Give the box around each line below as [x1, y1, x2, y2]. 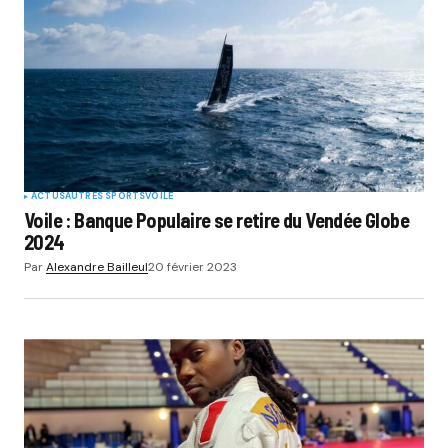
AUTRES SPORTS [64, 189, 146, 202]
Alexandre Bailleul [46, 258, 148, 275]
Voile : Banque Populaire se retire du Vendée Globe [24, 207, 409, 232]
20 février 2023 [148, 258, 237, 275]
